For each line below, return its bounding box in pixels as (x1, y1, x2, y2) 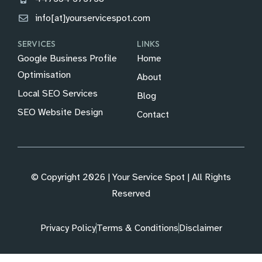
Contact (137, 109, 169, 121)
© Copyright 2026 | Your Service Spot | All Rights (31, 171, 231, 184)
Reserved (112, 188, 150, 200)
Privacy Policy (40, 222, 96, 235)
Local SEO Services (18, 88, 98, 100)
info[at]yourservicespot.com (35, 12, 150, 25)
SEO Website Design (18, 106, 103, 119)
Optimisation (18, 69, 71, 81)
